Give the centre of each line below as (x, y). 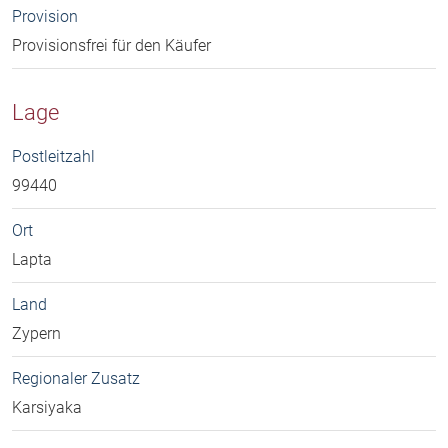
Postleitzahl (53, 157)
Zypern (36, 334)
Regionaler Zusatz (76, 379)
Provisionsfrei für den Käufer (111, 46)
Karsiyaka (47, 408)
